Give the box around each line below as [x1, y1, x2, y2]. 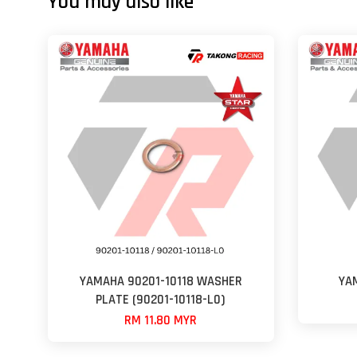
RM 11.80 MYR [124, 312, 198, 329]
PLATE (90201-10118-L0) [96, 291, 226, 308]
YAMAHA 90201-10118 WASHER [79, 273, 242, 290]
